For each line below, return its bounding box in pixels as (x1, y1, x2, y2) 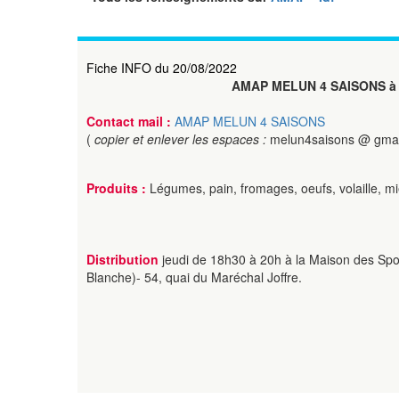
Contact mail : (86, 112, 175, 130)
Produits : (86, 179, 146, 197)
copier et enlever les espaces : (94, 130, 270, 148)
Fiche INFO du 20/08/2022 (86, 59, 237, 77)
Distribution (86, 250, 162, 268)
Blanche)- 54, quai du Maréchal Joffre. (86, 268, 302, 286)
